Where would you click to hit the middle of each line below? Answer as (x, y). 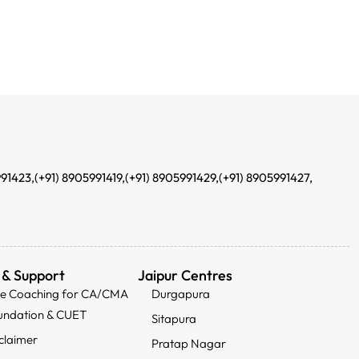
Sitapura (174, 318)
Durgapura (181, 293)
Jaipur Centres (185, 275)
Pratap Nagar (189, 343)
